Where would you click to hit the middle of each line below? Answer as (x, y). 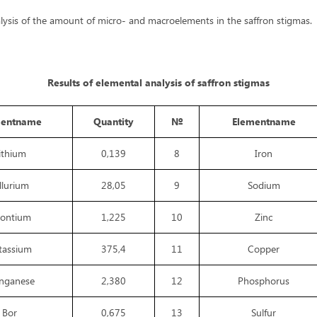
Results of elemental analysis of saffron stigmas (158, 83)
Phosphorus (264, 281)
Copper (264, 249)
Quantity (114, 122)
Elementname (264, 122)
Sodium (264, 185)
